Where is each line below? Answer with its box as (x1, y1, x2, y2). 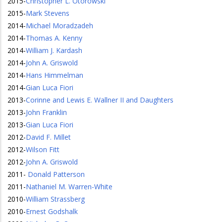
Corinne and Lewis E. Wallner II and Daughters (26, 95, 173, 105)
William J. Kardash (26, 46, 82, 55)
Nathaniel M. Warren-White (26, 182, 112, 191)
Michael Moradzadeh (26, 21, 93, 30)
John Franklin (26, 108, 67, 117)
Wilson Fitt (26, 145, 59, 154)
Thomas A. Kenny (26, 33, 82, 43)
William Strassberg (26, 194, 85, 204)
